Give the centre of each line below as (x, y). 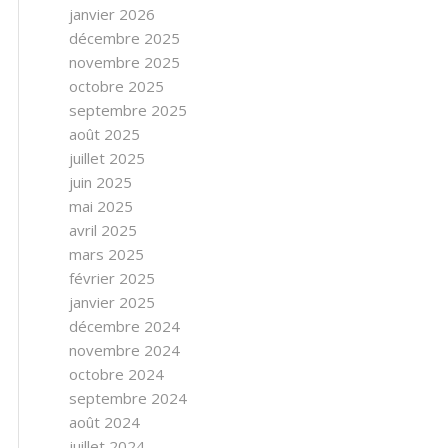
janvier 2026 (112, 14)
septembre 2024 (128, 398)
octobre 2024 (116, 374)
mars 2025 (106, 254)
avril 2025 (103, 230)
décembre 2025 (124, 38)
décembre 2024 (124, 326)
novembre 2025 (124, 62)
